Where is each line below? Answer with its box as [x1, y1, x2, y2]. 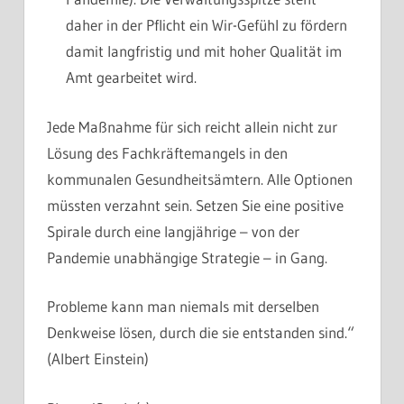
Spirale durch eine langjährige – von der [47, 221, 299, 241]
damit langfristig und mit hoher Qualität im [66, 41, 343, 61]
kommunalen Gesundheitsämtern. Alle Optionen [47, 169, 353, 188]
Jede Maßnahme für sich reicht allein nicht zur [47, 116, 337, 136]
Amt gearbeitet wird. [66, 68, 197, 87]
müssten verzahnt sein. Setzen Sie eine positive [47, 195, 344, 215]
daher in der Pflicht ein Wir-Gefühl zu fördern [66, 15, 348, 35]
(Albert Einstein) [47, 349, 149, 369]
